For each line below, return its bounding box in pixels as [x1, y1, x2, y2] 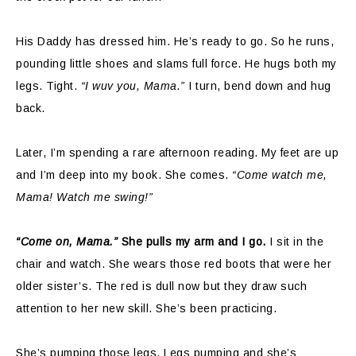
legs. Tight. [16, 79, 81, 92]
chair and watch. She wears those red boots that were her [16, 257, 331, 270]
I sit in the [265, 234, 323, 248]
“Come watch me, [232, 168, 327, 181]
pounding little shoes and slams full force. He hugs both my [16, 56, 337, 70]
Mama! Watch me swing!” [16, 190, 153, 203]
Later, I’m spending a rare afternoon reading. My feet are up [16, 145, 339, 159]
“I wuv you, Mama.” [80, 79, 185, 92]
